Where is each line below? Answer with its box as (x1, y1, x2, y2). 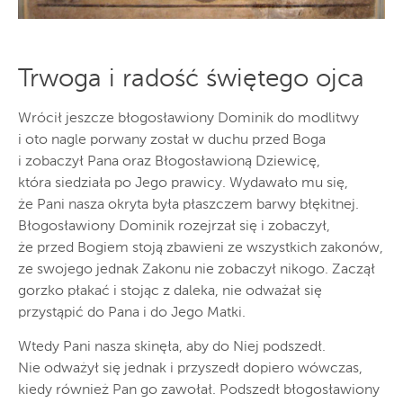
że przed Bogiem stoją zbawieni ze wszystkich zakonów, (18, 241, 383, 256)
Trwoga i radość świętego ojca (18, 67, 364, 93)
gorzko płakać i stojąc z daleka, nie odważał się (18, 284, 322, 300)
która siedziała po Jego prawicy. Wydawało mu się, (18, 176, 348, 192)
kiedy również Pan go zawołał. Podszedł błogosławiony (18, 383, 380, 399)
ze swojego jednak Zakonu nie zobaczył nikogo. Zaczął (18, 263, 375, 278)
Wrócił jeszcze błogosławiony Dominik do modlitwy (18, 112, 359, 127)
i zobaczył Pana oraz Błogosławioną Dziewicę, (18, 155, 320, 170)
